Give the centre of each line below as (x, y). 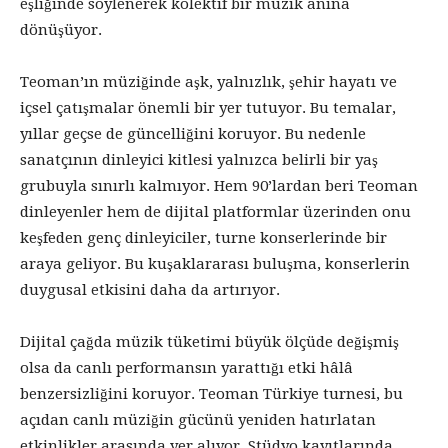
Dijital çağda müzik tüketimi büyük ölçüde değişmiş (209, 341)
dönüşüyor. (61, 29)
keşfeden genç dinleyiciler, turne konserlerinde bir (203, 237)
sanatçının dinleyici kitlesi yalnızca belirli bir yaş (199, 159)
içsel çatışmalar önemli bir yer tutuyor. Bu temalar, (208, 107)
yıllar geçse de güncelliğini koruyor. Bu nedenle (193, 133)
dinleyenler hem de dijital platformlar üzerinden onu (215, 211)
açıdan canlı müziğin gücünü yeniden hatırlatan (198, 419)
